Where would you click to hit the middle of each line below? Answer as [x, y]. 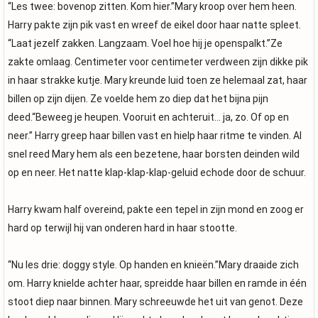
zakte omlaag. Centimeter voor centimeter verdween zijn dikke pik [158, 62]
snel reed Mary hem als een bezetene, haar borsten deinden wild [154, 154]
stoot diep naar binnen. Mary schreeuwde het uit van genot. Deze [155, 302]
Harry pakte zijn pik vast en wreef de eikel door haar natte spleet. [154, 25]
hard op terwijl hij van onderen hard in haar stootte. [122, 228]
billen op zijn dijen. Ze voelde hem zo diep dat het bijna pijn [138, 99]
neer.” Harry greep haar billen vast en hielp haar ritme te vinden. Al [155, 136]
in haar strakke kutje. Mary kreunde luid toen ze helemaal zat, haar [158, 80]
